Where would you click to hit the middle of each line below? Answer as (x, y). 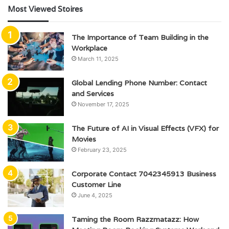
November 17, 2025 (104, 105)
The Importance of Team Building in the (140, 38)
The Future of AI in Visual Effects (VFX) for (145, 129)
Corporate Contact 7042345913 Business (144, 174)
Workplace (89, 48)
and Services (93, 94)
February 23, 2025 (102, 150)
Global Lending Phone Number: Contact (139, 83)
